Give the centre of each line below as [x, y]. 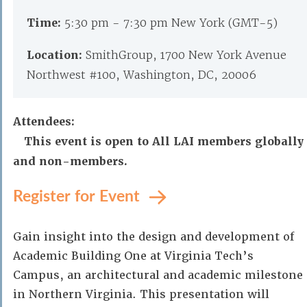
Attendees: [44, 122]
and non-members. [70, 161]
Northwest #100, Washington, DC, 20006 [142, 75]
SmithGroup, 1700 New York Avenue [186, 55]
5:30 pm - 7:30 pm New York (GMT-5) [171, 23]
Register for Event [78, 195]
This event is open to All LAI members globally [164, 142]
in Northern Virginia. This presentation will [141, 294]
